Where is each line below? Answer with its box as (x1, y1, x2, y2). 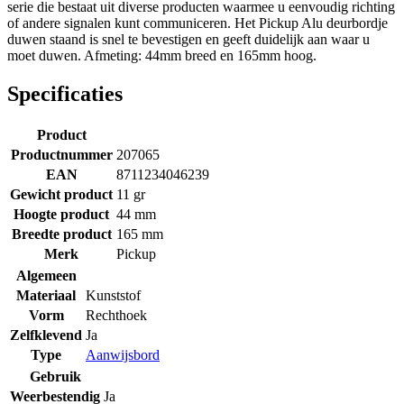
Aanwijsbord (86, 346, 160, 363)
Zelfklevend (10, 326, 82, 343)
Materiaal (16, 287, 76, 303)
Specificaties (7, 81, 123, 106)
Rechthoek (86, 307, 147, 323)
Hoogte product (14, 206, 109, 222)
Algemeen (15, 267, 77, 283)
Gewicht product (10, 186, 113, 202)
